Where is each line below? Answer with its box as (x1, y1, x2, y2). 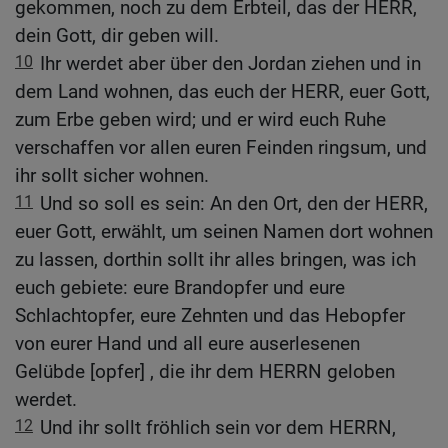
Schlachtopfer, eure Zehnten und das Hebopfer (15, 304, 405, 328)
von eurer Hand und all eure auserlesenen (15, 332, 360, 356)
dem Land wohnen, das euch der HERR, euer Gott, (15, 80, 430, 104)
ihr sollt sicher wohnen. (15, 164, 209, 188)
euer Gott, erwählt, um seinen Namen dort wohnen (15, 220, 433, 244)
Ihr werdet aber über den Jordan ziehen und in (40, 52, 421, 76)
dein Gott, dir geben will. (15, 24, 219, 48)
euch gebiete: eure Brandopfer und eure (15, 276, 345, 300)
